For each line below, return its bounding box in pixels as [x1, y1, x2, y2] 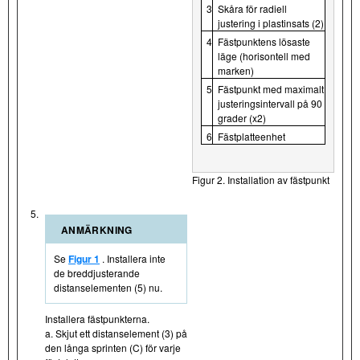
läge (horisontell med [218, 48, 310, 63]
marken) [218, 63, 254, 77]
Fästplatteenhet [218, 129, 285, 143]
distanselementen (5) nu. [54, 280, 162, 294]
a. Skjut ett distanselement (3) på [45, 325, 187, 340]
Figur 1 [68, 251, 100, 266]
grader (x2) [218, 110, 266, 125]
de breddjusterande [54, 265, 140, 280]
